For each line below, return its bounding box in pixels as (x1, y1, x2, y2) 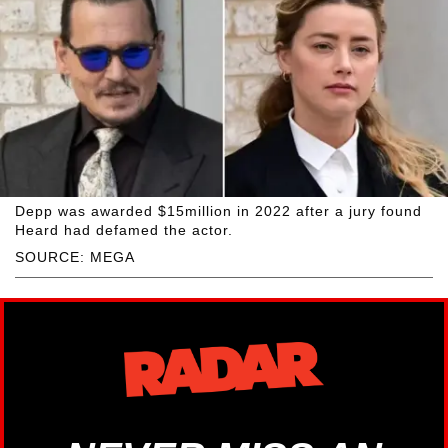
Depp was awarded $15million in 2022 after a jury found (15, 202, 422, 219)
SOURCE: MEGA (15, 248, 135, 265)
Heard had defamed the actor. (15, 221, 233, 238)
